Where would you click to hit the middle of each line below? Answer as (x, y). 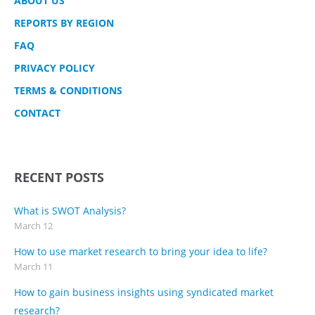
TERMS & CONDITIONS (68, 90)
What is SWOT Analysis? (70, 211)
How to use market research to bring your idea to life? (141, 251)
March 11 (33, 266)
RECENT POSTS (59, 177)
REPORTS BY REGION (64, 23)
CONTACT (37, 113)
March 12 (33, 226)
